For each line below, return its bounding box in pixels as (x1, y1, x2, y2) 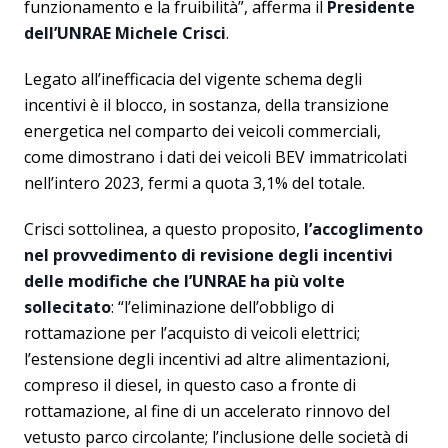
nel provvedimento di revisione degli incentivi (24, 244, 393, 266)
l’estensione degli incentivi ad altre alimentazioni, (24, 348, 390, 370)
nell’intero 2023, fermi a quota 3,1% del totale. (24, 172, 365, 194)
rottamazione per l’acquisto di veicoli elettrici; (24, 322, 360, 344)
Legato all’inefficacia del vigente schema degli (24, 68, 362, 90)
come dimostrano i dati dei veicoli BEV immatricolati (24, 146, 407, 168)
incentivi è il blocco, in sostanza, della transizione (24, 94, 389, 116)
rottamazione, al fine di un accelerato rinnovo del (24, 400, 390, 422)
